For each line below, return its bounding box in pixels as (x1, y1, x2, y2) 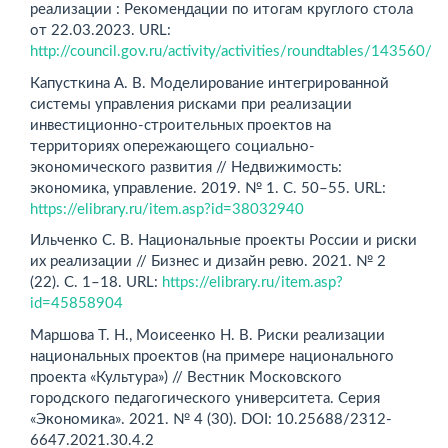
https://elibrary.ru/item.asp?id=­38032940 (30, 201, 304, 217)
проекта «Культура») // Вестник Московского (30, 369, 342, 385)
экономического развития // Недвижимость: (30, 159, 342, 175)
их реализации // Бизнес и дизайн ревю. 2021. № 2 (30, 254, 386, 269)
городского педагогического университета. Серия (30, 390, 380, 406)
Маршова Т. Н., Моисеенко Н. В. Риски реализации (30, 327, 385, 343)
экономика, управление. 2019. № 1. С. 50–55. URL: (30, 180, 386, 196)
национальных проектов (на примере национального (30, 348, 394, 364)
